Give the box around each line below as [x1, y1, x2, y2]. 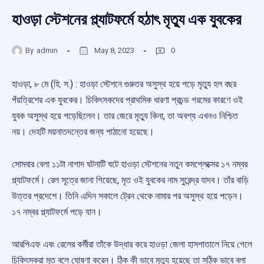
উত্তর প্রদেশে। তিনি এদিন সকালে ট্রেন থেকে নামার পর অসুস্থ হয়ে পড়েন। [12, 190, 243, 202]
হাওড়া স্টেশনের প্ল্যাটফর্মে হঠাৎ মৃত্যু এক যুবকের [12, 11, 241, 29]
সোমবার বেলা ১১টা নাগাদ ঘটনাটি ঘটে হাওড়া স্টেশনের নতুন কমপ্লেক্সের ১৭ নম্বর [12, 159, 247, 170]
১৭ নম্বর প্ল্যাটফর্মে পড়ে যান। [12, 206, 102, 218]
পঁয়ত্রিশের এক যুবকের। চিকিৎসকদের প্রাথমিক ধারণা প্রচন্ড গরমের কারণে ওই [12, 94, 243, 106]
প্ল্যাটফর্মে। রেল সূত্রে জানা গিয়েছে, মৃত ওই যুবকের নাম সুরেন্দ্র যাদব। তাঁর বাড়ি [12, 174, 249, 186]
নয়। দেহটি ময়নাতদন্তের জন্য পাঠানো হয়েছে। [12, 126, 154, 138]
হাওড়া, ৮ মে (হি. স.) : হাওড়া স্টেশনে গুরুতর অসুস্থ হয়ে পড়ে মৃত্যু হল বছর [12, 78, 236, 90]
